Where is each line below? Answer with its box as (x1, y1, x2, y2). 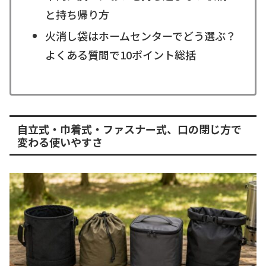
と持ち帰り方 (45, 7, 109, 23)
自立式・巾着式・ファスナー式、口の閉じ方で (17, 121, 242, 137)
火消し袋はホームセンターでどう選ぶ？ (45, 27, 236, 43)
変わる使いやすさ (17, 134, 103, 150)
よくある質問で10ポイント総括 (45, 46, 196, 62)
